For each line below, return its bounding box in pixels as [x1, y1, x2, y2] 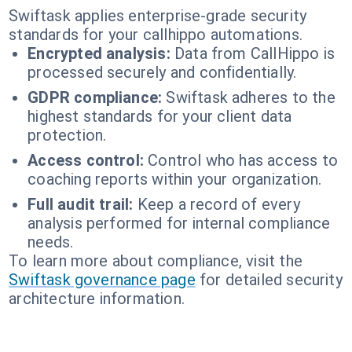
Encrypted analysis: [27, 44, 170, 63]
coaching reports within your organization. [27, 170, 322, 189]
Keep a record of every [137, 195, 300, 214]
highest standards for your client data [27, 107, 292, 126]
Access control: [27, 151, 145, 170]
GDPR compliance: [27, 88, 163, 107]
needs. [27, 233, 74, 251]
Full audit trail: [27, 195, 134, 214]
